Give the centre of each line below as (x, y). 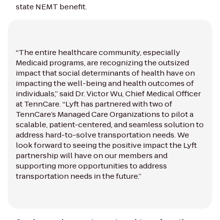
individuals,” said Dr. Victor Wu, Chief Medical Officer (108, 93)
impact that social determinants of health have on (105, 73)
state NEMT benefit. (52, 6)
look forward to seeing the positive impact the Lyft (106, 145)
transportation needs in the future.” (79, 176)
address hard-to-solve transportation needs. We (102, 135)
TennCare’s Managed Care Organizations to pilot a (105, 114)
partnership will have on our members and (92, 155)
